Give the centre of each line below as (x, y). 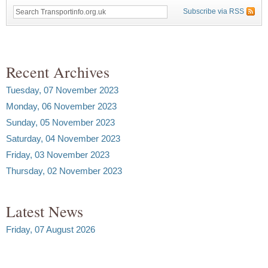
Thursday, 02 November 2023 (64, 170)
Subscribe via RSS (214, 11)
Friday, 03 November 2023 (58, 154)
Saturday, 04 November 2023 (63, 138)
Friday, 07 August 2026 (51, 229)
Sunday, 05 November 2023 (60, 122)
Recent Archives (58, 71)
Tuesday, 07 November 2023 (62, 90)
